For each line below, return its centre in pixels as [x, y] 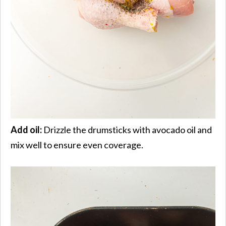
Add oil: [27, 129]
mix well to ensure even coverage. [77, 145]
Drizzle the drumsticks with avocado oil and [128, 129]
